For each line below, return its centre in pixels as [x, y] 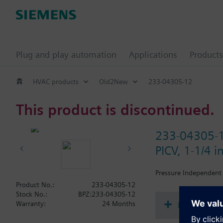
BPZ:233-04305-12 [107, 194]
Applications [153, 55]
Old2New [113, 81]
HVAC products [56, 81]
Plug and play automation [66, 55]
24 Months [119, 204]
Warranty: [31, 204]
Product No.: [35, 185]
